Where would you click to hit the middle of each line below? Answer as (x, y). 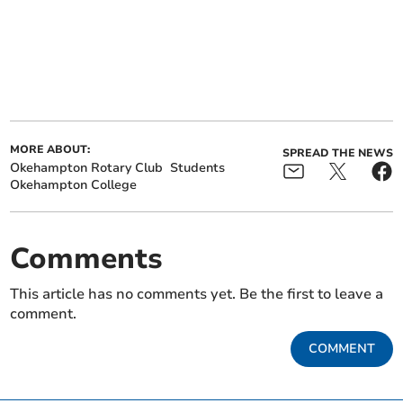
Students (198, 168)
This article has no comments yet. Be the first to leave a (197, 295)
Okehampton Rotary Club (87, 168)
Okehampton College (74, 185)
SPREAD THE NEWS (337, 153)
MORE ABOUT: (50, 150)
